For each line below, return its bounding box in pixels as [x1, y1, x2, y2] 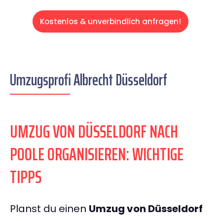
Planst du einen [10, 202, 89, 216]
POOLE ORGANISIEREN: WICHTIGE [10, 140, 184, 169]
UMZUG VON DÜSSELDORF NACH [10, 117, 178, 146]
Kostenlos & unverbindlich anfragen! [40, 16, 181, 27]
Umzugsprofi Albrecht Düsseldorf [10, 68, 167, 93]
